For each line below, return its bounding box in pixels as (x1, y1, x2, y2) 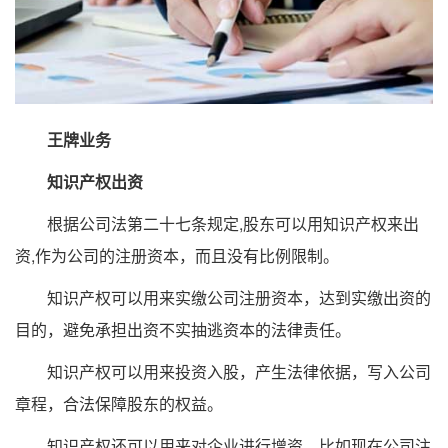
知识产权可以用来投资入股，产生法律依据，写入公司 (15, 360, 431, 384)
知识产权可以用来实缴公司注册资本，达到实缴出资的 (15, 286, 431, 310)
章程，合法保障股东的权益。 (15, 392, 223, 416)
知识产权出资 (47, 170, 143, 194)
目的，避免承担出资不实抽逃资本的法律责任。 (15, 318, 351, 342)
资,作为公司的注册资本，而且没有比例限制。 (15, 244, 339, 268)
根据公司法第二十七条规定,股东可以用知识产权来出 (15, 212, 419, 236)
